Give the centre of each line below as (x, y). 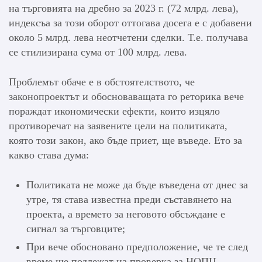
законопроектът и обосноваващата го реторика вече (126, 97)
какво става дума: (49, 155)
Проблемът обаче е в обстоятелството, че (102, 82)
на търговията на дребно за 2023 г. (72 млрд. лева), (124, 8)
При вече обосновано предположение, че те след (137, 247)
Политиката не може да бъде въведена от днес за (137, 185)
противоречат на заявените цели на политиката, (118, 126)
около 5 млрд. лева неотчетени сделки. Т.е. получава (128, 38)
